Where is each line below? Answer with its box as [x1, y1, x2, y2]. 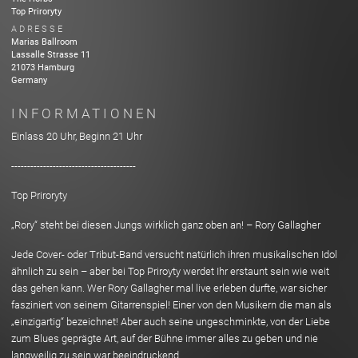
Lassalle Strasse [11, 50, 78, 61]
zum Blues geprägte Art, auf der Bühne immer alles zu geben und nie [11, 332, 318, 344]
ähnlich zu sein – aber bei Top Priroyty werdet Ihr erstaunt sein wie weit [11, 265, 329, 277]
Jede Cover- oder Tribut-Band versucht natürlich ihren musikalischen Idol [11, 248, 337, 261]
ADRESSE [11, 24, 65, 35]
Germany [11, 75, 47, 86]
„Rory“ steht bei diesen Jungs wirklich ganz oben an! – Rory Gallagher [11, 218, 320, 231]
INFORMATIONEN [11, 105, 160, 122]
